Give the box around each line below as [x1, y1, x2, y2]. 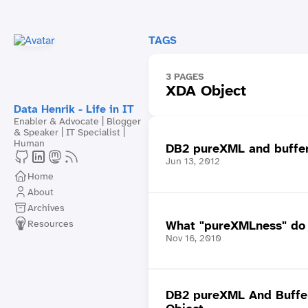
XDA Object [165, 80, 246, 100]
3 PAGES [165, 70, 204, 82]
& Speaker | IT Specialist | [14, 126, 125, 138]
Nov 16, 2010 [165, 231, 221, 244]
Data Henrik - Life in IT [14, 102, 134, 116]
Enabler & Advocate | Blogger [14, 115, 141, 127]
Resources [27, 217, 74, 230]
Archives [27, 201, 65, 214]
